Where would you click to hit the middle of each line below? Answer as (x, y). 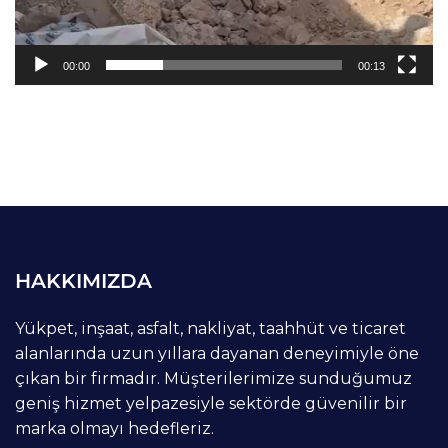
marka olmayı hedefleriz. (114, 429)
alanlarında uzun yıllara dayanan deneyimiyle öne (217, 354)
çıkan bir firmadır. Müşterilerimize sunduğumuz (213, 379)
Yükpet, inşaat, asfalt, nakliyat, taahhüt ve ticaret (210, 329)
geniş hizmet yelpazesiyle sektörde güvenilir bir (211, 404)
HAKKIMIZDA (83, 281)
